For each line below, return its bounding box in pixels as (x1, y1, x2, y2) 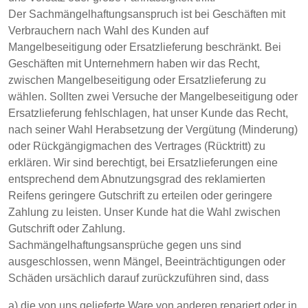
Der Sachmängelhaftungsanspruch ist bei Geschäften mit (8, 8, 285, 20)
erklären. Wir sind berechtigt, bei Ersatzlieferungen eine (8, 157, 278, 168)
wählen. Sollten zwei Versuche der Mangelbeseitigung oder (8, 91, 298, 102)
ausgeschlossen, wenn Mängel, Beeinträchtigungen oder (8, 256, 285, 267)
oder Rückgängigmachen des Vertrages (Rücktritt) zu (8, 140, 265, 152)
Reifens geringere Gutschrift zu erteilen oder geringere (8, 190, 272, 201)
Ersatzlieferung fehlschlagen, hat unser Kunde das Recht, (8, 107, 288, 119)
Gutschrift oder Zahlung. (8, 223, 125, 234)
